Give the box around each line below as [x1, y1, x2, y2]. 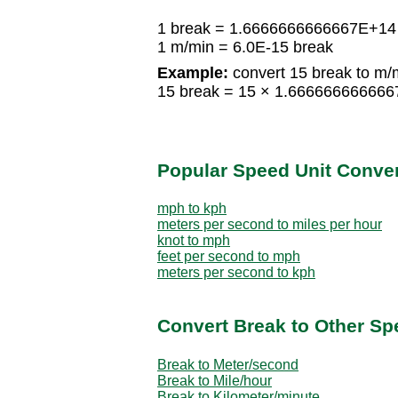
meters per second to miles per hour [157, 216, 382, 232]
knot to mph [157, 232, 230, 248]
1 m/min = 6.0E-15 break [157, 38, 333, 57]
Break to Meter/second [157, 356, 298, 372]
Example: [157, 64, 228, 83]
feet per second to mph [157, 248, 300, 264]
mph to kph [157, 200, 227, 216]
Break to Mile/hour [157, 372, 272, 388]
